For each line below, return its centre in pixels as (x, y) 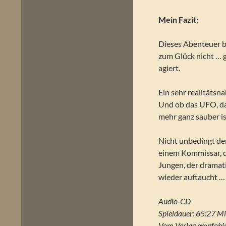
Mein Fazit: (179, 19)
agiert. (169, 68)
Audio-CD (175, 201)
